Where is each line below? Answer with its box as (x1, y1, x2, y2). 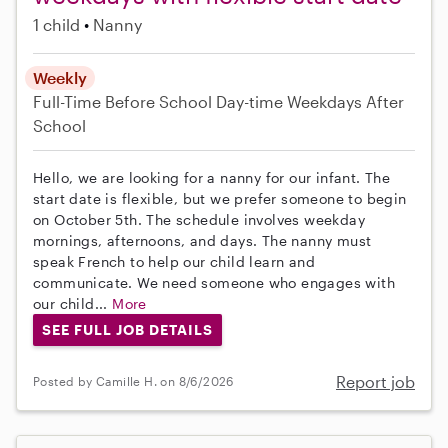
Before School (105, 92, 212, 112)
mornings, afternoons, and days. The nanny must (33, 232, 372, 250)
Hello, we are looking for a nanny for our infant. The (33, 169, 391, 187)
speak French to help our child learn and (33, 253, 315, 271)
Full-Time (33, 92, 105, 112)
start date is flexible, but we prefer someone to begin (33, 190, 407, 208)
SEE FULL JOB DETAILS (41, 320, 213, 338)
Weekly (33, 68, 87, 88)
